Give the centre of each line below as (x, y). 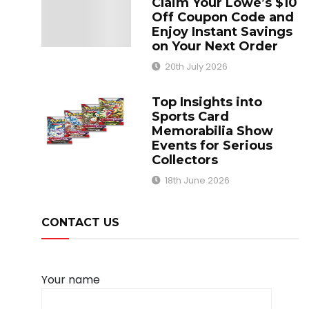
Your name (70, 279)
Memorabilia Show (213, 131)
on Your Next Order (215, 47)
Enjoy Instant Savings (222, 32)
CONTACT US (80, 222)
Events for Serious (212, 146)
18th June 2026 (198, 180)
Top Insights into (207, 102)
